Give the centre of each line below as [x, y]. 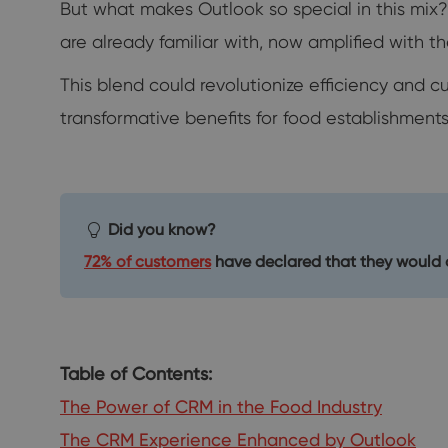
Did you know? [162, 229]
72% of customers [147, 261]
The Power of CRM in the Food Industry [221, 406]
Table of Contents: [136, 373]
